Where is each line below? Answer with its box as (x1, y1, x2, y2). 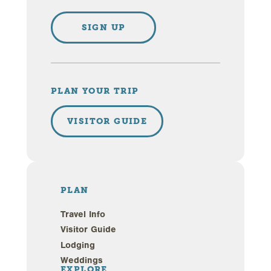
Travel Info (60, 208, 105, 220)
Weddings (60, 255, 103, 266)
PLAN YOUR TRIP (51, 85, 139, 96)
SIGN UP (81, 22, 126, 32)
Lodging (60, 239, 95, 250)
